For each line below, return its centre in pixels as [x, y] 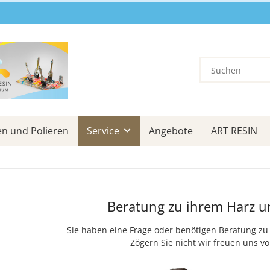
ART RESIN [234, 130]
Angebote [171, 130]
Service [103, 130]
